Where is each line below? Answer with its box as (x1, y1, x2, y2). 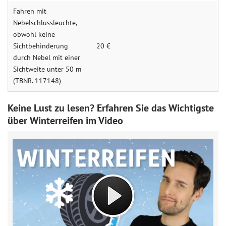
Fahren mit (13, 7, 46, 16)
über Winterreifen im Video (8, 114, 123, 127)
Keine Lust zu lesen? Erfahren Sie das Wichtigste (8, 101, 214, 115)
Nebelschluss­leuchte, (13, 18, 77, 27)
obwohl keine (13, 30, 55, 39)
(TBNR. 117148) (13, 76, 61, 85)
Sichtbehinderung (13, 41, 68, 50)
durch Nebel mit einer (13, 53, 80, 62)
